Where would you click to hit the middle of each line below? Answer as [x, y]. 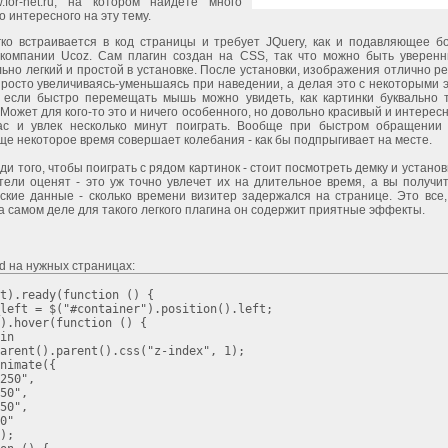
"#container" [105, 309]
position [189, 309]
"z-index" [178, 351]
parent [77, 351]
